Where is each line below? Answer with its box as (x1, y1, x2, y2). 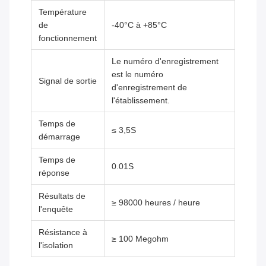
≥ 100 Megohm (112, 234, 169, 244)
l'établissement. (112, 96, 170, 106)
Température (39, 7, 87, 17)
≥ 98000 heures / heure (112, 198, 200, 208)
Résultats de (39, 191, 85, 201)
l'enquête (39, 204, 73, 214)
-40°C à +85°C (112, 20, 167, 30)
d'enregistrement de (112, 83, 187, 93)
